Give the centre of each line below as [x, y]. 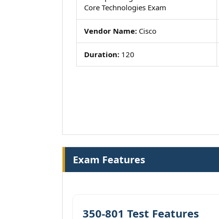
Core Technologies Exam [125, 7]
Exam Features [109, 160]
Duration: [102, 54]
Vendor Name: [110, 31]
